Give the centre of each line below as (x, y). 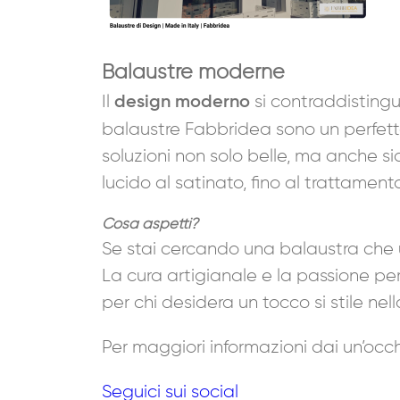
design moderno (182, 102)
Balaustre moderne (193, 72)
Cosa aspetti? (150, 224)
